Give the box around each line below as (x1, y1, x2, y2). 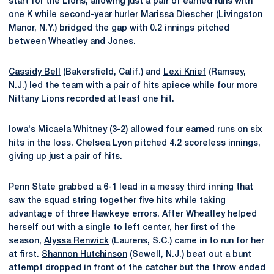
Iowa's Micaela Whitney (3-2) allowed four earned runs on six (9, 125, 262, 134)
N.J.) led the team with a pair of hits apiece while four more (9, 81, 258, 90)
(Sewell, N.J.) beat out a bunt (127, 250, 251, 259)
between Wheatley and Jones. (9, 37, 136, 46)
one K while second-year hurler (9, 10, 141, 19)
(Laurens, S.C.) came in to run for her (109, 237, 264, 245)
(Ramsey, (206, 68, 246, 76)
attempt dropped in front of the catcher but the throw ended (9, 264, 265, 272)
